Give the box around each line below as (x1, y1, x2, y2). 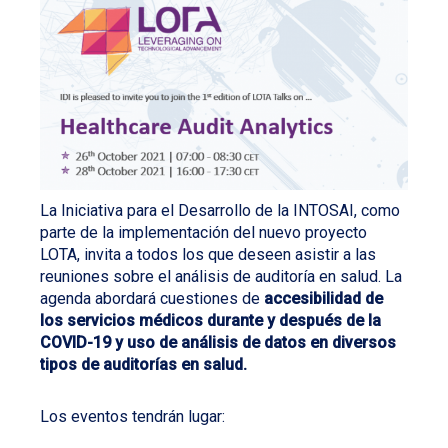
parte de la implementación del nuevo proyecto (40, 223, 367, 243)
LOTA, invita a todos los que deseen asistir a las (40, 245, 376, 265)
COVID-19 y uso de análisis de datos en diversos (40, 333, 396, 353)
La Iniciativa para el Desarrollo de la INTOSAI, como (40, 201, 400, 221)
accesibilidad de (264, 289, 383, 309)
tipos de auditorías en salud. (40, 355, 247, 375)
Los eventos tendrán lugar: (40, 407, 225, 427)
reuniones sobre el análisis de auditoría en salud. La (40, 267, 402, 287)
